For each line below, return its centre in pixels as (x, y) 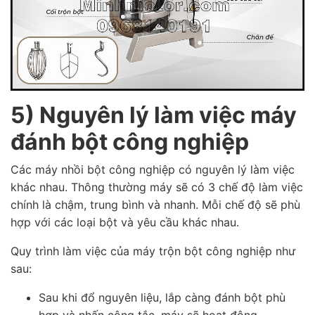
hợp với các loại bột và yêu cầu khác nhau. (125, 222)
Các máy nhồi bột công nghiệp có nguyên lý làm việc (153, 169)
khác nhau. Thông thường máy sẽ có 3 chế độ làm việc (157, 187)
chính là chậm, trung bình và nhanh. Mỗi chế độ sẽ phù (155, 204)
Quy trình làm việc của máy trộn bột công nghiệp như (153, 251)
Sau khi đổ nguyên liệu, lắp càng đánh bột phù (162, 297)
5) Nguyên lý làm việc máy (154, 115)
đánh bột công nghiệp (130, 141)
